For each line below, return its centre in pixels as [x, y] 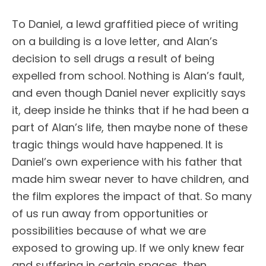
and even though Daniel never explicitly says [129, 93]
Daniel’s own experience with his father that [127, 162]
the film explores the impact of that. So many [132, 196]
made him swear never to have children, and [130, 179]
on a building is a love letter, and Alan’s [115, 41]
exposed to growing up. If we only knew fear [128, 248]
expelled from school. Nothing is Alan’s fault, [128, 76]
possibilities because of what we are [109, 231]
